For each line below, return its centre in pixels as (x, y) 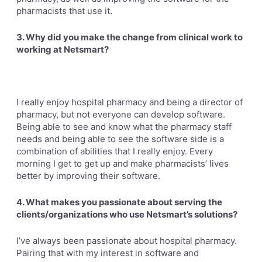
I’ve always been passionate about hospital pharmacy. (127, 241)
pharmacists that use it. (64, 11)
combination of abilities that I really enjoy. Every (115, 151)
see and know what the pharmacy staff (152, 127)
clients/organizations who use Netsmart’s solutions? (127, 214)
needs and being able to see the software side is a (120, 139)
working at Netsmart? (63, 49)
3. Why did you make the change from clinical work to (130, 37)
